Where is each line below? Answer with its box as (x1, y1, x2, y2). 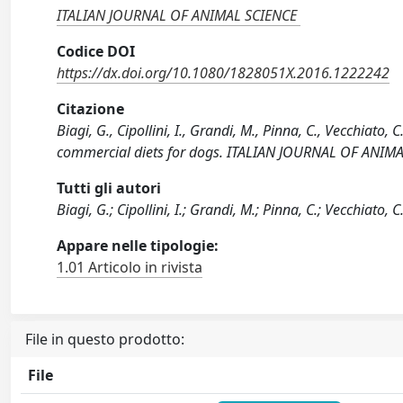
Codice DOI (57, 41, 136, 61)
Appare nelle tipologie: (57, 236, 219, 255)
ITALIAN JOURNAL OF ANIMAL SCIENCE (57, 5, 298, 25)
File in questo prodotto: (25, 329, 184, 349)
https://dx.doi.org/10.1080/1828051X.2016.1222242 (57, 63, 390, 83)
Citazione (57, 99, 125, 119)
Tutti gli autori (57, 178, 162, 198)
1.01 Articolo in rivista (57, 257, 203, 277)
